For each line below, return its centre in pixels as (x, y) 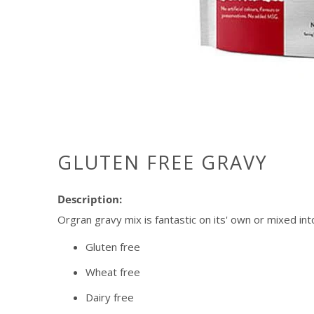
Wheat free (113, 272)
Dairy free (110, 298)
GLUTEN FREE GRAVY (163, 163)
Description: (90, 199)
